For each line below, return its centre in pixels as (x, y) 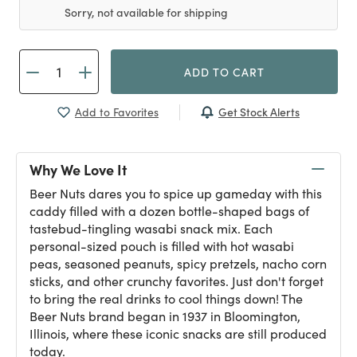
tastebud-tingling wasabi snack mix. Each (151, 228)
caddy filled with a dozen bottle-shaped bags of (169, 211)
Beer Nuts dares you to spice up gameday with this (176, 193)
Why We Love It (78, 169)
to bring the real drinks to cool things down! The (166, 298)
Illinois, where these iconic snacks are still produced (178, 333)
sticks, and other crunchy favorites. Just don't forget (177, 281)
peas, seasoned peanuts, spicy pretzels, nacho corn (178, 263)
